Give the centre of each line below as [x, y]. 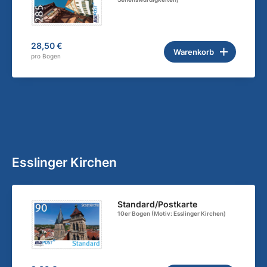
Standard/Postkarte [158, 204]
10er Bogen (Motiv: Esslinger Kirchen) [172, 214]
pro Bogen [46, 56]
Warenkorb [194, 52]
